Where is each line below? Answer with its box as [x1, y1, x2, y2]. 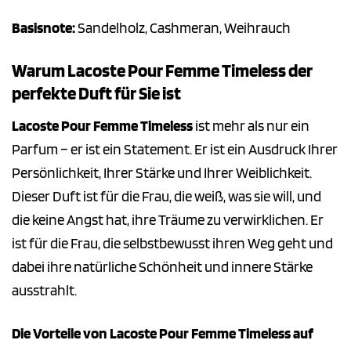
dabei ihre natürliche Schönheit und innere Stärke [12, 257, 313, 276]
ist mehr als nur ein [193, 116, 309, 135]
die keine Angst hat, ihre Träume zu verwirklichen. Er [12, 210, 324, 229]
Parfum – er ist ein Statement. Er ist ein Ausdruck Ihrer [12, 139, 338, 158]
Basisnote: [12, 19, 75, 38]
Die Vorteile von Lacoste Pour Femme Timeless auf [12, 324, 313, 342]
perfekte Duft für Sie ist [12, 82, 181, 105]
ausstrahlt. [12, 280, 77, 299]
